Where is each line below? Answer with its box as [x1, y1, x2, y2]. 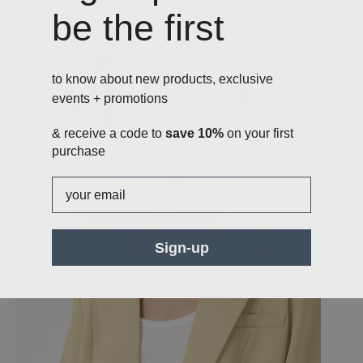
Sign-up [154, 239, 209, 256]
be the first [52, 7, 224, 49]
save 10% [165, 126, 224, 141]
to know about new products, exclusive [52, 72, 273, 87]
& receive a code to [52, 126, 165, 141]
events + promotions [52, 92, 168, 106]
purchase [52, 144, 105, 159]
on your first [224, 126, 293, 141]
